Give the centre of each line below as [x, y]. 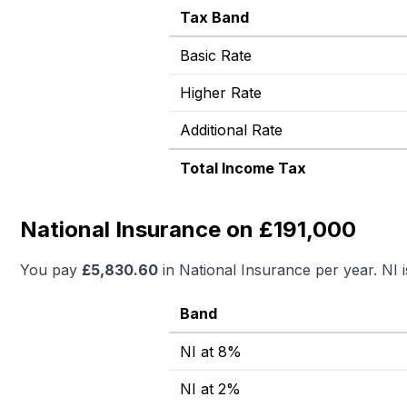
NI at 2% [210, 389]
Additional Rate [231, 130]
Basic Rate [216, 55]
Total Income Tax [243, 168]
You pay [51, 270]
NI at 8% [211, 352]
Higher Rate [221, 93]
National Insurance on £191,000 [188, 229]
